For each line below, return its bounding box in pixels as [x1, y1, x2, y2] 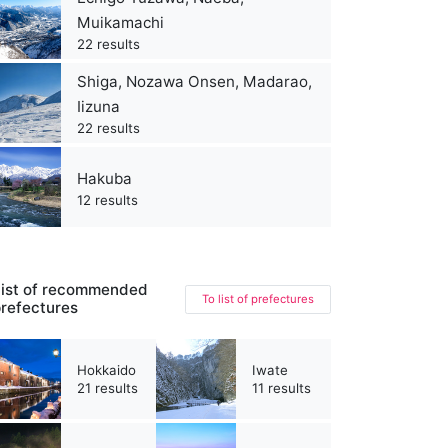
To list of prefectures [202, 291, 314, 306]
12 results [77, 191, 138, 208]
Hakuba [77, 168, 132, 188]
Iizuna [77, 97, 120, 117]
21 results [77, 380, 138, 397]
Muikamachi [77, 13, 164, 33]
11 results [252, 380, 311, 397]
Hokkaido [77, 362, 136, 379]
